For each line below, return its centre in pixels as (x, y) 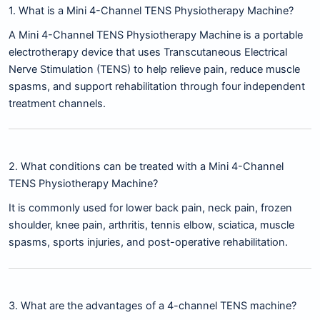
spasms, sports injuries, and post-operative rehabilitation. (148, 242)
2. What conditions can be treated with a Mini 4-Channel (146, 167)
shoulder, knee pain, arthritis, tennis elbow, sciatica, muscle (151, 225)
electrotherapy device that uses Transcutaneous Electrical (148, 52)
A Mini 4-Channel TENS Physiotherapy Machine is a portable (156, 35)
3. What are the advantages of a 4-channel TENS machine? (152, 305)
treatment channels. (57, 103)
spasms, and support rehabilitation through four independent (157, 86)
